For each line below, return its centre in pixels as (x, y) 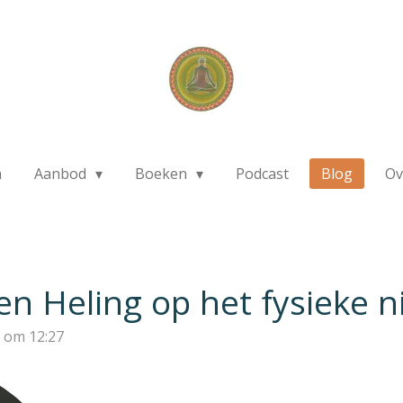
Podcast (263, 174)
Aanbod (62, 174)
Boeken (163, 174)
